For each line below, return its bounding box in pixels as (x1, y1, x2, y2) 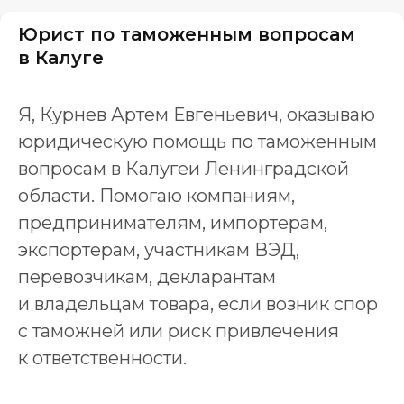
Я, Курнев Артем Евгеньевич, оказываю (18, 104, 375, 125)
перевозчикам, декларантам (18, 266, 276, 288)
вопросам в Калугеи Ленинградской (18, 158, 349, 179)
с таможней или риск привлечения (18, 320, 339, 342)
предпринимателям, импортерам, (18, 212, 327, 234)
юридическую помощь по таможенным (18, 131, 377, 152)
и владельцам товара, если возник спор (18, 293, 378, 315)
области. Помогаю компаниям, (18, 185, 295, 207)
